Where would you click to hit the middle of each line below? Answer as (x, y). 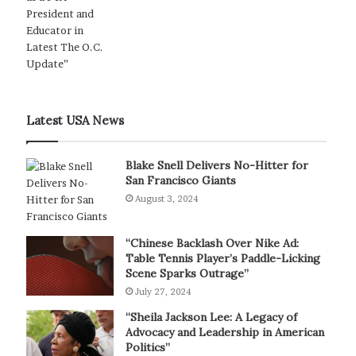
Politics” (147, 347)
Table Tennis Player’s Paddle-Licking (222, 258)
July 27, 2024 (163, 291)
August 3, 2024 (166, 198)
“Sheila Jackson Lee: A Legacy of (211, 317)
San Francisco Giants (180, 180)
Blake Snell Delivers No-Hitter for (217, 165)
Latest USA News (75, 120)
